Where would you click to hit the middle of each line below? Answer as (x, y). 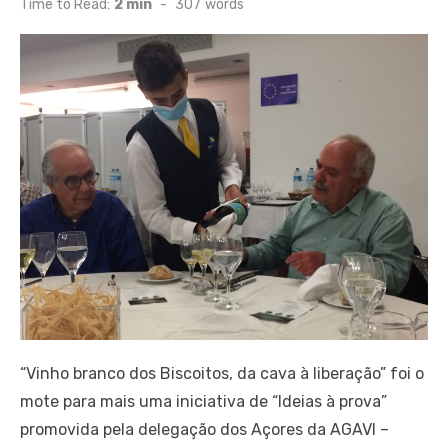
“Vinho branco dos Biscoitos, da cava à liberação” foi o (222, 373)
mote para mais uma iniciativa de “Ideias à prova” (203, 401)
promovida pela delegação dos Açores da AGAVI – (204, 429)
